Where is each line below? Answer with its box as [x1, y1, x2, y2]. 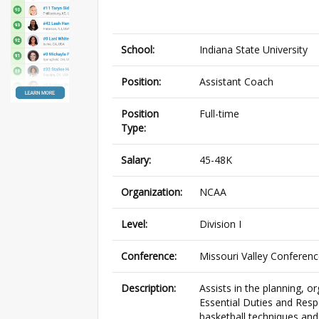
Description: [121, 281, 176, 296]
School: [121, 43, 155, 57]
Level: [121, 217, 147, 231]
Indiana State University [199, 43, 308, 57]
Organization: [121, 185, 182, 199]
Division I [199, 217, 241, 231]
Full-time [199, 107, 239, 121]
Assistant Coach [199, 75, 273, 89]
